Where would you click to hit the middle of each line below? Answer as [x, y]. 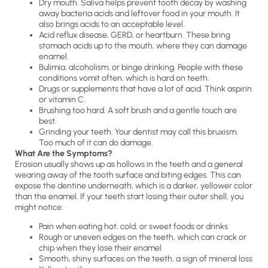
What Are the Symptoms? [64, 153]
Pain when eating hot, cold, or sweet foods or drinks [133, 227]
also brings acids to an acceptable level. [112, 24]
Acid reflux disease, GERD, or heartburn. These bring [135, 35]
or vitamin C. [62, 100]
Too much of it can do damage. [96, 143]
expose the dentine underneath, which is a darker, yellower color [134, 186]
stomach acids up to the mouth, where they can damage [143, 46]
